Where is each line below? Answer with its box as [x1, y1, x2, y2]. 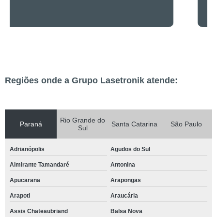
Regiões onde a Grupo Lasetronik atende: [5, 76, 178, 85]
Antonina [110, 161, 135, 168]
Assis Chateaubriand [10, 208, 68, 215]
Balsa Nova [110, 208, 142, 215]
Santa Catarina [111, 120, 157, 128]
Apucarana [10, 177, 40, 184]
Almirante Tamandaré [10, 161, 69, 168]
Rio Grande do [60, 116, 105, 124]
